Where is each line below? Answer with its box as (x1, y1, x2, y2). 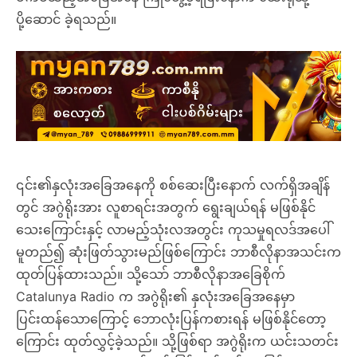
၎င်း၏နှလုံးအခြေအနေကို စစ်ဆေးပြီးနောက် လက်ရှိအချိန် (16, 177, 330, 194)
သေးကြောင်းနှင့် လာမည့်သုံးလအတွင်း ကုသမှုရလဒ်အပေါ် (16, 222, 330, 238)
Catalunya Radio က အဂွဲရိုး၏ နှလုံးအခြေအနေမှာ (16, 288, 295, 305)
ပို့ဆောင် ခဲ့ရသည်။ (16, 11, 116, 27)
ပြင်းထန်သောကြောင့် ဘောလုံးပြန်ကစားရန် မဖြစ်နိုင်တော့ (16, 311, 326, 328)
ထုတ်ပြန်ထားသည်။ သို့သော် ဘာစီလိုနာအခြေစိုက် (16, 266, 285, 283)
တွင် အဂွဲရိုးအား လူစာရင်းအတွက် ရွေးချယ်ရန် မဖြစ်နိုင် (16, 199, 316, 216)
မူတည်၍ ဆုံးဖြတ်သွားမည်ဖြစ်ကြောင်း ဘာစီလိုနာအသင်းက (16, 244, 341, 261)
